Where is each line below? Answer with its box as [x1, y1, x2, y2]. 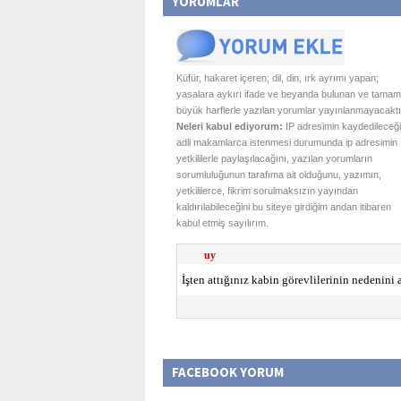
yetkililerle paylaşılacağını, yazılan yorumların [176, 153, 372, 164]
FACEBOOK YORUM [172, 363, 284, 380]
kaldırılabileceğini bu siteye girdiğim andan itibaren [176, 201, 391, 212]
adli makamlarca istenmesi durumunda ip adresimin [176, 137, 397, 148]
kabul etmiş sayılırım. [176, 218, 269, 228]
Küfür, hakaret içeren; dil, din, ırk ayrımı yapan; [176, 73, 379, 83]
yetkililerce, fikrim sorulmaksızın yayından [176, 185, 358, 196]
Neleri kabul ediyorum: [176, 121, 283, 132]
